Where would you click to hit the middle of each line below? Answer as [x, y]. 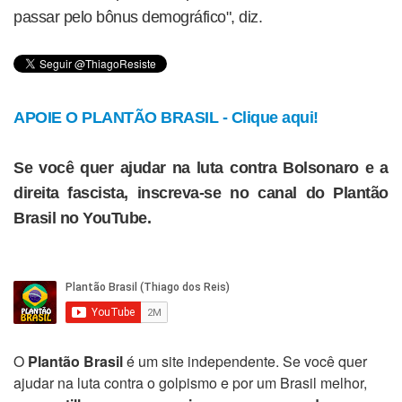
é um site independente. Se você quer [245, 361]
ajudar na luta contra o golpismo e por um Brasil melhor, [190, 383]
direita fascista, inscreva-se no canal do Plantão [201, 193]
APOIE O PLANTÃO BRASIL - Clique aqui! [166, 118]
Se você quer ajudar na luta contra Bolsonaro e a [201, 168]
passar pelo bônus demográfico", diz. [138, 17]
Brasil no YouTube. [82, 218]
